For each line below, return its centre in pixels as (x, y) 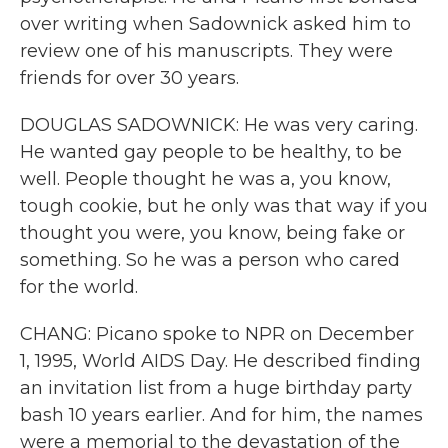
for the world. (79, 287)
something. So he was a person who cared (210, 260)
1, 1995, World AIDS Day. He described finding (220, 361)
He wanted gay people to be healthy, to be (211, 152)
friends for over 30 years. (129, 78)
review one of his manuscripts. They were (206, 51)
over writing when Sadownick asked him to (215, 24)
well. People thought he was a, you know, (205, 179)
